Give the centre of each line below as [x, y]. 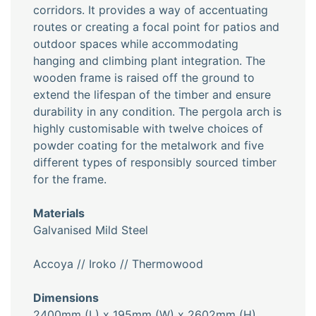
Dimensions [66, 298]
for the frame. [70, 180]
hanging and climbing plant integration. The [149, 61]
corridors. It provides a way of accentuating [151, 10]
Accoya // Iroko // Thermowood [118, 264]
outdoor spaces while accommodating [136, 44]
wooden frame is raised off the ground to [144, 78]
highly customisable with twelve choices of [148, 129]
